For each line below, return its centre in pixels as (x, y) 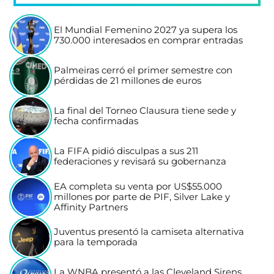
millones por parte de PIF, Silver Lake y (142, 197)
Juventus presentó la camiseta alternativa (149, 232)
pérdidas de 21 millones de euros (128, 81)
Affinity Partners (91, 207)
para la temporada (96, 243)
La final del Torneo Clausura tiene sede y (145, 111)
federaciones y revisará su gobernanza (140, 162)
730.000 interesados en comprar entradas (149, 41)
